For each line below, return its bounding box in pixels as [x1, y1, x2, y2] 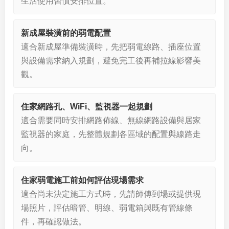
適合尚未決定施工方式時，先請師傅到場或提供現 [21, 190, 201, 198]
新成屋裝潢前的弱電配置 [21, 29, 111, 37]
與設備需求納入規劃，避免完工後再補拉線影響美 [21, 56, 201, 65]
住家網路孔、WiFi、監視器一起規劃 [21, 102, 152, 111]
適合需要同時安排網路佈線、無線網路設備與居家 [21, 116, 201, 125]
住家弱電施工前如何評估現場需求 [21, 176, 144, 185]
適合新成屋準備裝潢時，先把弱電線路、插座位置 [21, 42, 201, 51]
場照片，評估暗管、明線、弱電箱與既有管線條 [21, 203, 193, 212]
